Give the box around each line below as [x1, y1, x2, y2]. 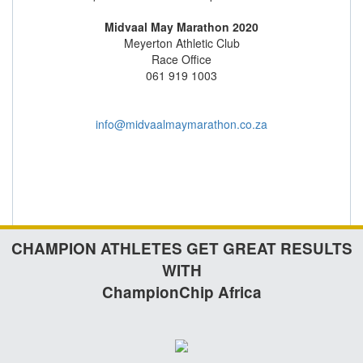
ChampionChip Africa [101, 281, 262, 303]
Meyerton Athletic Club [123, 35, 240, 51]
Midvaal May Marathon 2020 [105, 19, 258, 35]
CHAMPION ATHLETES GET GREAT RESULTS [11, 237, 352, 259]
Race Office [152, 51, 211, 67]
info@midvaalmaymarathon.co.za [96, 116, 267, 132]
